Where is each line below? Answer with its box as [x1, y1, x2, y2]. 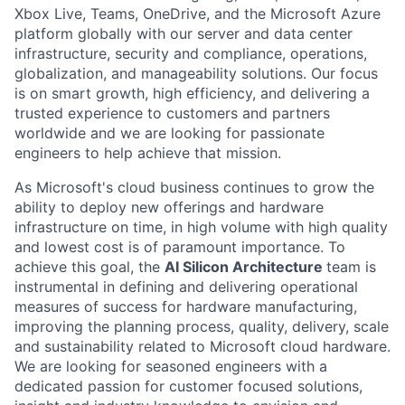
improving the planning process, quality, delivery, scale [14, 317, 389, 335]
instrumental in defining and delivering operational [14, 278, 358, 296]
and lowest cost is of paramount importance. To [14, 238, 345, 256]
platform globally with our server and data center [14, 24, 353, 42]
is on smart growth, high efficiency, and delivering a [14, 84, 370, 102]
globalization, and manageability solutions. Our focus [14, 64, 378, 82]
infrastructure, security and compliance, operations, [14, 44, 367, 62]
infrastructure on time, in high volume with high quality [14, 218, 388, 236]
